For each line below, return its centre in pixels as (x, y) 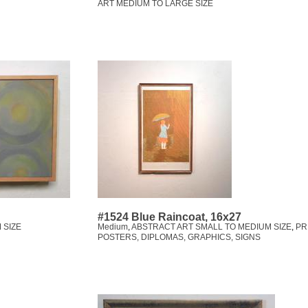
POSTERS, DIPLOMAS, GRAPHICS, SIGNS (179, 238)
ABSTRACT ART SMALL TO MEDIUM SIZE (211, 227)
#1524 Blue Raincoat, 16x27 (169, 217)
